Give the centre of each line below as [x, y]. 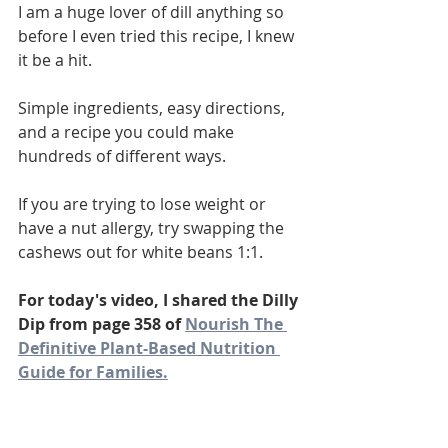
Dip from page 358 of [101, 323]
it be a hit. [57, 59]
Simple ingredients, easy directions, [153, 107]
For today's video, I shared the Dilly [160, 299]
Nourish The [236, 323]
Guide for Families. [93, 371]
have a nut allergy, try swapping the [153, 227]
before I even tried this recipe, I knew [158, 35]
